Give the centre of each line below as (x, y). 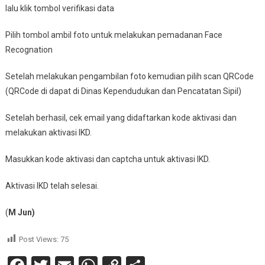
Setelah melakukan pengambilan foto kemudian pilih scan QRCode (129, 76)
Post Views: (38, 239)
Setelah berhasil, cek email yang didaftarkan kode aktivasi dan (121, 117)
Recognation (29, 49)
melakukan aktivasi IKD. (48, 132)
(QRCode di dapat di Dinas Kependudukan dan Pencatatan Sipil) (123, 91)
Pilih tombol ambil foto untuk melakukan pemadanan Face (114, 35)
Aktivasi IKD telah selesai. (52, 185)
